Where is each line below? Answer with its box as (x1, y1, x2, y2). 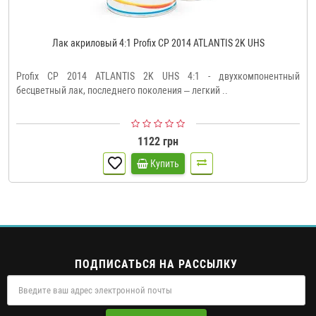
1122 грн (138, 134, 178, 148)
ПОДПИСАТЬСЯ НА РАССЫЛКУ (75, 257, 238, 271)
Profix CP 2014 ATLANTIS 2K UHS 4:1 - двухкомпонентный (16, 70, 300, 82)
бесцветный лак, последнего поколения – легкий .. (16, 84, 228, 96)
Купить (150, 157, 179, 169)
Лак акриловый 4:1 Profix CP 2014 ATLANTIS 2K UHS (51, 37, 265, 49)
